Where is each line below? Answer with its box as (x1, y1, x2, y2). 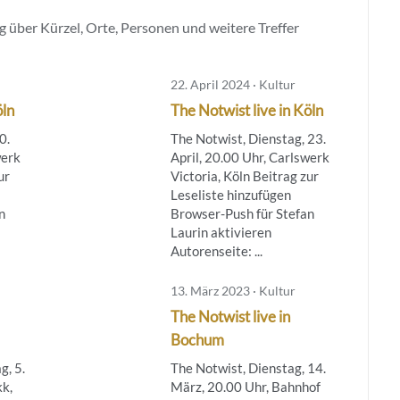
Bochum (170, 329, 224, 349)
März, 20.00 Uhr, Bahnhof (170, 378, 321, 395)
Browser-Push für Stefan (170, 204, 314, 221)
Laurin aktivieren (170, 223, 271, 240)
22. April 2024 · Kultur (170, 76, 296, 92)
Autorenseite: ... (170, 242, 262, 259)
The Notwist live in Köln (170, 100, 323, 120)
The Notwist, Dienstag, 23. (170, 129, 326, 146)
